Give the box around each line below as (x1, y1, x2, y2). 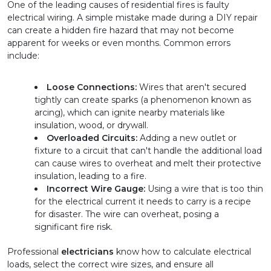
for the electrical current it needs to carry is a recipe (34, 196, 251, 207)
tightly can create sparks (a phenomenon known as (34, 94, 251, 106)
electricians (61, 246, 114, 258)
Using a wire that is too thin (145, 183, 263, 195)
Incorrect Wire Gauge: (47, 183, 145, 195)
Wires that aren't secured (137, 82, 246, 93)
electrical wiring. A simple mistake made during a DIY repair (7, 12, 258, 24)
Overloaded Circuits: (47, 132, 137, 144)
